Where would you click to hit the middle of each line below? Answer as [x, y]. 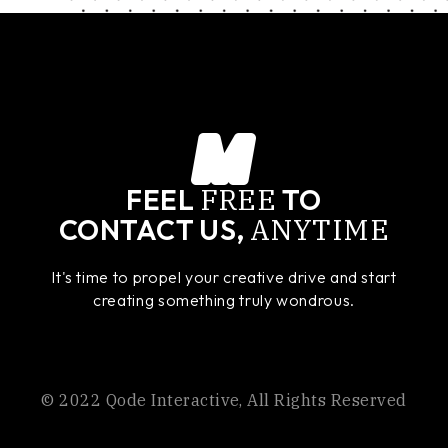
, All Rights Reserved [323, 400]
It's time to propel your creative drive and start [224, 277]
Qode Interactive [172, 400]
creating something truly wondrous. [224, 300]
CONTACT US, [154, 230]
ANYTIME [319, 230]
